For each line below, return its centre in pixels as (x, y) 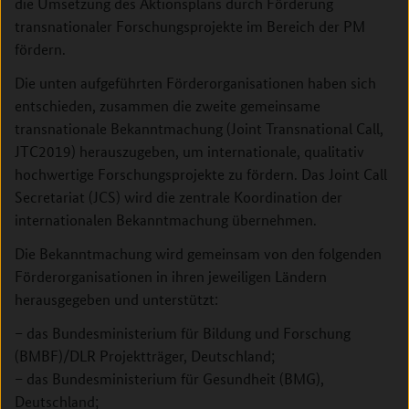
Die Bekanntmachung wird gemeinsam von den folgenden (198, 253)
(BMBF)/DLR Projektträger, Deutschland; (145, 356)
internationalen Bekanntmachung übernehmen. (166, 220)
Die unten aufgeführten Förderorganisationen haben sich (195, 83)
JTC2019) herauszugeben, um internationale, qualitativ (189, 151)
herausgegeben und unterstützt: (116, 299)
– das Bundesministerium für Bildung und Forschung (183, 333)
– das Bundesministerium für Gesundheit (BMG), (169, 378)
